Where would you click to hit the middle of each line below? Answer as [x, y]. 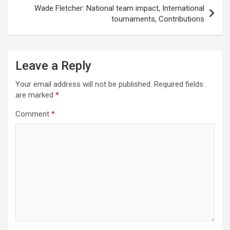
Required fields [179, 84]
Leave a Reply [53, 65]
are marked [35, 95]
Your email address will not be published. [84, 84]
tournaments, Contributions [158, 19]
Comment [33, 114]
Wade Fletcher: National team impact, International [119, 8]
